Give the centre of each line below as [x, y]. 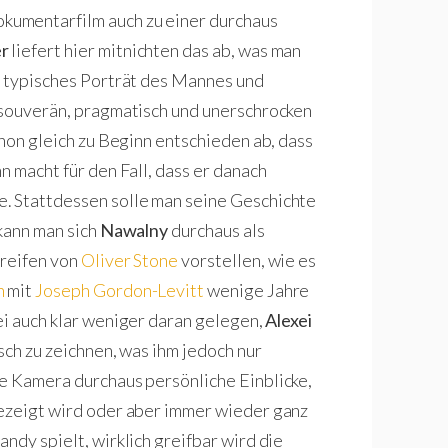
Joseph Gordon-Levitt [120, 290]
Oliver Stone [129, 260]
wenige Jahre [257, 290]
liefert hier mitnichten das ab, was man [155, 50]
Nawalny [134, 230]
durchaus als [216, 230]
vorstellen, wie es [247, 260]
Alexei [289, 320]
